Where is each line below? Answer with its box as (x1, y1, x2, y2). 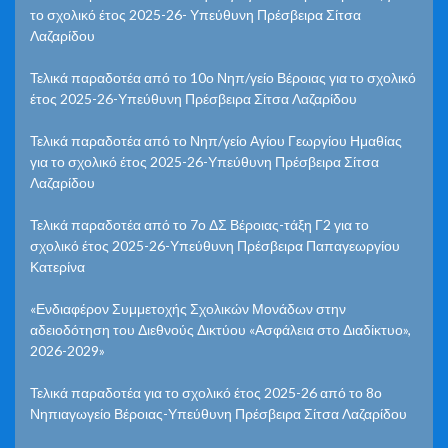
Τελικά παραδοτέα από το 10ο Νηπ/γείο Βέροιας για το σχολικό (30, 68, 416, 86)
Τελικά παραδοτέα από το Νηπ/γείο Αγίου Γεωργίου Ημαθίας (30, 131, 402, 149)
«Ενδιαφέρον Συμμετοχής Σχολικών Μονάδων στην (30, 299, 346, 317)
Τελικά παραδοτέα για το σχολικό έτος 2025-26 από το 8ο (30, 383, 382, 401)
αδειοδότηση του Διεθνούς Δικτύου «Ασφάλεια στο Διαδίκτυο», (30, 320, 411, 338)
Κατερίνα (30, 257, 85, 275)
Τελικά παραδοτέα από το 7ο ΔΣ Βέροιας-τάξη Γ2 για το (30, 215, 369, 233)
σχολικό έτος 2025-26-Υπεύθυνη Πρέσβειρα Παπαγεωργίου (30, 236, 400, 254)
